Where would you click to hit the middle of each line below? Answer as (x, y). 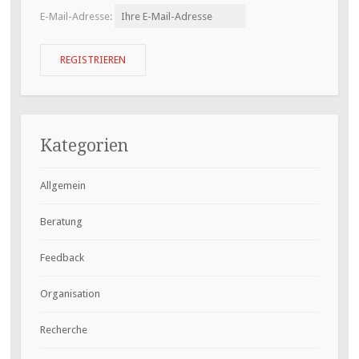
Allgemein (63, 185)
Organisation (70, 293)
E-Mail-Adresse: (77, 16)
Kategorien (84, 145)
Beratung (61, 221)
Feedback (62, 257)
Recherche (63, 329)
